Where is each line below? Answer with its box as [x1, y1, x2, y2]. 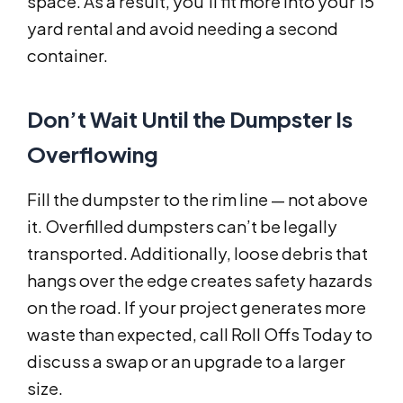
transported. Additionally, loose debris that [27, 243, 368, 264]
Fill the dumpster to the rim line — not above [27, 189, 368, 210]
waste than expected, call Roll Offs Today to [27, 324, 372, 345]
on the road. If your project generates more [27, 297, 366, 318]
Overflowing [27, 140, 158, 168]
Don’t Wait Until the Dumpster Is [27, 105, 353, 133]
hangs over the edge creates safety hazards [27, 270, 372, 291]
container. [27, 45, 108, 67]
